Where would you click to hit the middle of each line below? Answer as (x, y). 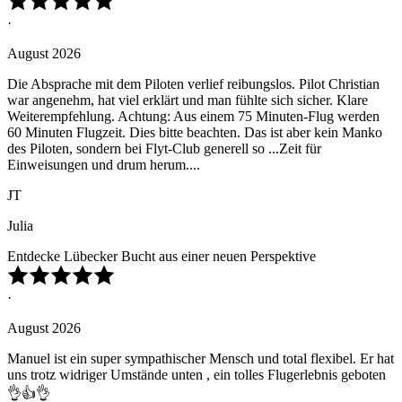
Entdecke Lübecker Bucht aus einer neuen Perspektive (162, 257)
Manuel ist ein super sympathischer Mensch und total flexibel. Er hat (201, 359)
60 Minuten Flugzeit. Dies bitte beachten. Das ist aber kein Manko (195, 133)
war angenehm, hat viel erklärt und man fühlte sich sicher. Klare (188, 100)
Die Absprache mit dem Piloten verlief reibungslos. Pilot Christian (193, 84)
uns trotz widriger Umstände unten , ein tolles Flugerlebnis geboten (197, 375)
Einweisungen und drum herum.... (104, 165)
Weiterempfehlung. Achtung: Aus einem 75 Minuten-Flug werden (193, 117)
